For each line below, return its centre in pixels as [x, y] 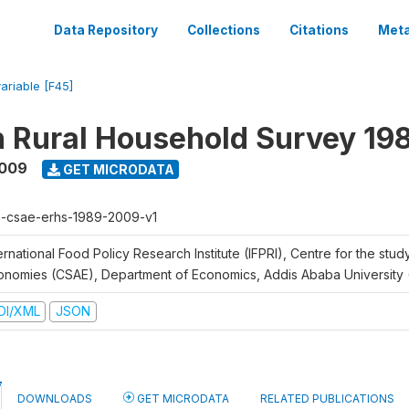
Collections [224, 30]
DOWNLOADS [55, 398]
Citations [319, 30]
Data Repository [106, 30]
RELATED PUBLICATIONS [327, 398]
